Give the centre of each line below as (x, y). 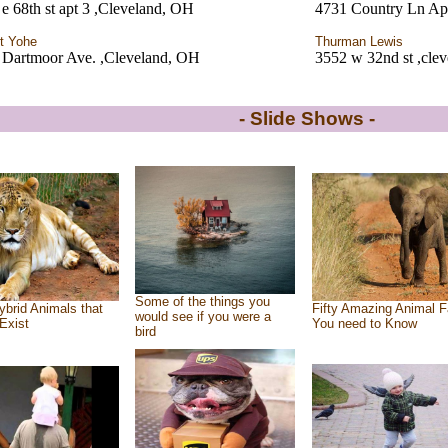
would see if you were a (202, 316)
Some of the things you (202, 301)
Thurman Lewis (359, 41)
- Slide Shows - (307, 118)
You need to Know (364, 323)
